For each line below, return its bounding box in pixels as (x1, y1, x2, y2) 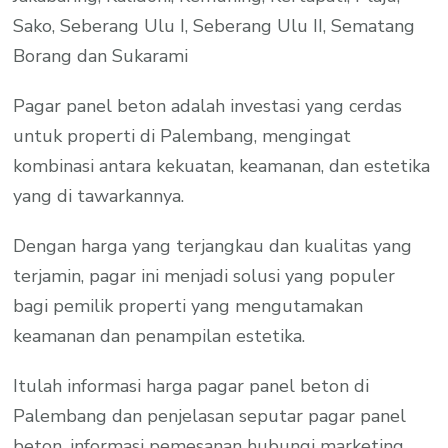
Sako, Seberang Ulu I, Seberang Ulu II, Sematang (13, 13, 416, 38)
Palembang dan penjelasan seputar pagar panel (13, 403, 407, 428)
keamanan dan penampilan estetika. (13, 323, 306, 348)
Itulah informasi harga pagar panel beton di (13, 373, 370, 398)
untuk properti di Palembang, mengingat (13, 123, 352, 148)
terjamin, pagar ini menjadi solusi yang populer (13, 263, 396, 288)
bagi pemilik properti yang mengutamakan (13, 293, 364, 318)
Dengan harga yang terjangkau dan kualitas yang (13, 233, 413, 258)
